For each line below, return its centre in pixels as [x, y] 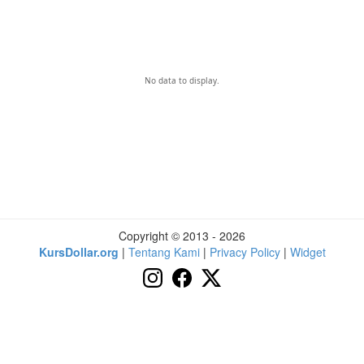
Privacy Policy [245, 252]
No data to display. [182, 80]
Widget [308, 252]
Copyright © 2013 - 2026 [182, 236]
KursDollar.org [78, 252]
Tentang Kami [164, 252]
